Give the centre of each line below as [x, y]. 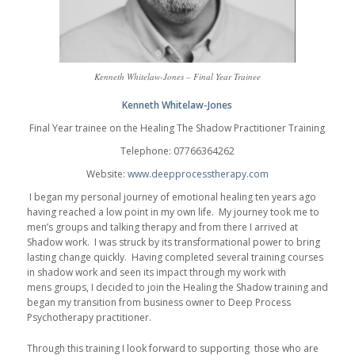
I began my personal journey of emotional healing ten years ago [171, 197]
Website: [107, 174]
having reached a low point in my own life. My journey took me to [173, 212]
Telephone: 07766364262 [177, 151]
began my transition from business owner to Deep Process [158, 303]
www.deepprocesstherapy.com [198, 174]
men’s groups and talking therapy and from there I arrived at [162, 227]
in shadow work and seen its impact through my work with [156, 273]
